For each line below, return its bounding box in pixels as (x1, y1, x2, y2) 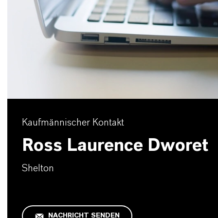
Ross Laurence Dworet (22, 136, 208, 154)
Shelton (22, 163, 54, 173)
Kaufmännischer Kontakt (22, 117, 124, 127)
